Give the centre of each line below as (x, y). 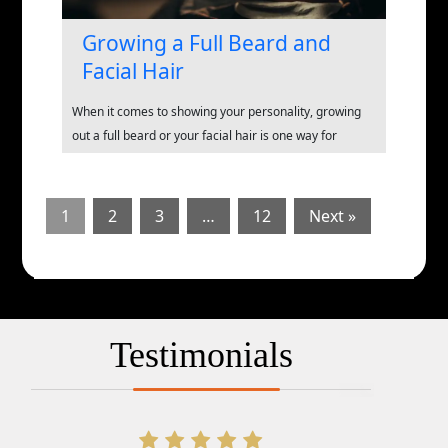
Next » (332, 215)
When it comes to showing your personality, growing (216, 111)
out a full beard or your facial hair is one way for (204, 135)
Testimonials (202, 354)
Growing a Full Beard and (206, 42)
